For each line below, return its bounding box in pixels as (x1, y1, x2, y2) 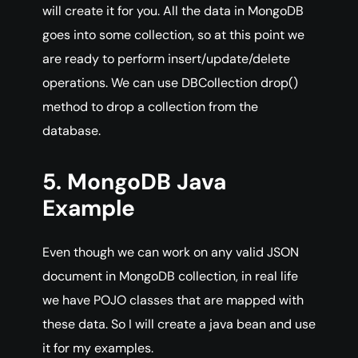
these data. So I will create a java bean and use (42, 316, 316, 333)
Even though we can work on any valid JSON (42, 244, 299, 261)
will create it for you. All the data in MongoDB (42, 2, 304, 20)
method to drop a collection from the (42, 98, 258, 116)
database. (42, 122, 101, 140)
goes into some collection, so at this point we (42, 26, 304, 44)
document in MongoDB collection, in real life (42, 268, 298, 285)
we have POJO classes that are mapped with (42, 292, 304, 309)
